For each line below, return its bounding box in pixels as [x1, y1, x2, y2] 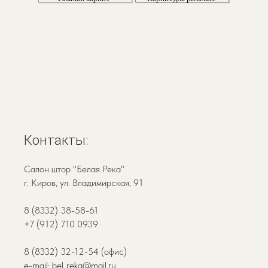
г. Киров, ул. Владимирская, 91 [24, 177, 143, 188]
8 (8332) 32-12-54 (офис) [24, 246, 127, 257]
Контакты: [24, 133, 88, 148]
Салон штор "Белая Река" [24, 163, 124, 175]
